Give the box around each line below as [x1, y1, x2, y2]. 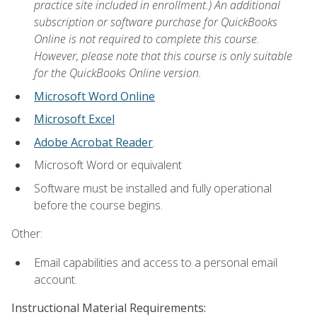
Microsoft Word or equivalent [34, 157, 182, 173]
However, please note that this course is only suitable [34, 48, 292, 64]
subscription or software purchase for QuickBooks [34, 14, 277, 30]
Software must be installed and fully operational [34, 180, 272, 197]
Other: [11, 226, 42, 242]
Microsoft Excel [34, 111, 115, 127]
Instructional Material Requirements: [11, 299, 206, 316]
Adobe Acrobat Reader [34, 134, 153, 150]
